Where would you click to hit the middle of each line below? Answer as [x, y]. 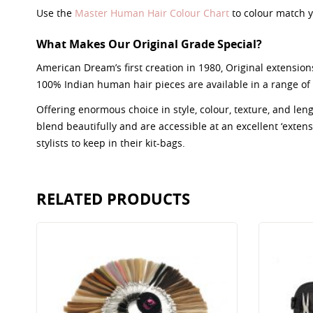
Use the [56, 13]
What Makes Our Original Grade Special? [149, 44]
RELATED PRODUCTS [113, 199]
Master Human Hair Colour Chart [152, 13]
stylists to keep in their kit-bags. [111, 143]
